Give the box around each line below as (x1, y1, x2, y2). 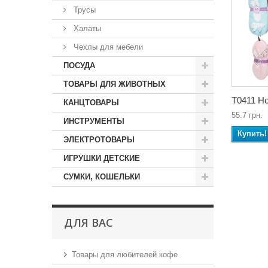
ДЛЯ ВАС (64, 215, 113, 230)
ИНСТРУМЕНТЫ (63, 117, 124, 126)
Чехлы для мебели (71, 42, 143, 51)
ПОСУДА (63, 61, 95, 70)
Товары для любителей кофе (72, 250, 178, 259)
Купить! (237, 129, 267, 138)
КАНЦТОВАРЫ (63, 98, 119, 107)
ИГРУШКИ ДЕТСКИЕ (63, 154, 140, 163)
